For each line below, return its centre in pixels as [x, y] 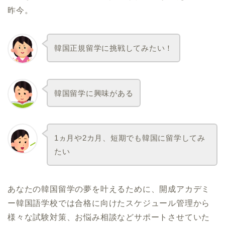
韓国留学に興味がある [94, 93]
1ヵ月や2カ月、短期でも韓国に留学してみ [130, 138]
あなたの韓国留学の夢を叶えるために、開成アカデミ [109, 189]
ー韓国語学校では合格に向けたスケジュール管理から [109, 203]
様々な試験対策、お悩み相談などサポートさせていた [109, 217]
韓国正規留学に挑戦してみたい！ [114, 48]
